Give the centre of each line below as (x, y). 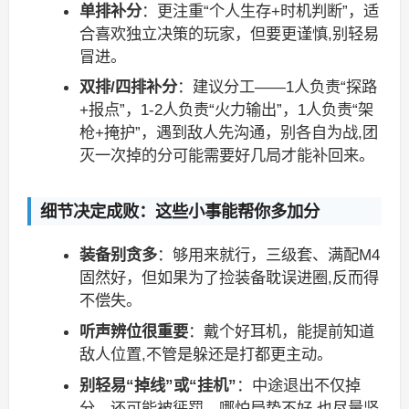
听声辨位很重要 (134, 331)
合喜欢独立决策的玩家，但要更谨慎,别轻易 (230, 33)
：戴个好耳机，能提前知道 (282, 331)
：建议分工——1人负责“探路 (278, 87)
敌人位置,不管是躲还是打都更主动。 (206, 354)
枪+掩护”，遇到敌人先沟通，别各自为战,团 (229, 133)
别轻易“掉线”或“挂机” (158, 385)
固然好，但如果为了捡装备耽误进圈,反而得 (230, 278)
